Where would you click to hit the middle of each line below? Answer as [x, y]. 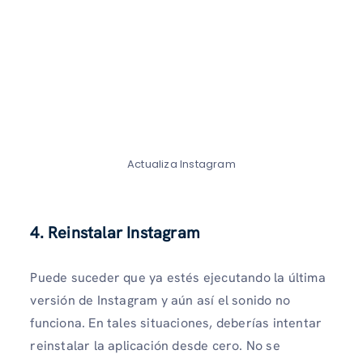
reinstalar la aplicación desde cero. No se [155, 345]
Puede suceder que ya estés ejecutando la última [178, 277]
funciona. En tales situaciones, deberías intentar [176, 322]
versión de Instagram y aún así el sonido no [160, 300]
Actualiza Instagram [181, 164]
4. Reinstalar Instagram [115, 232]
